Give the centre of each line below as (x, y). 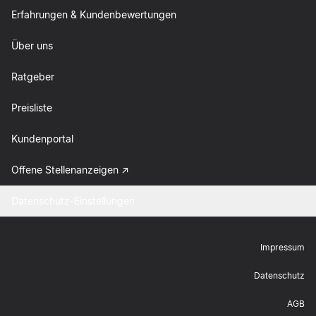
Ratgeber (33, 77)
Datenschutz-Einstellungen (73, 201)
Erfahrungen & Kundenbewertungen (94, 14)
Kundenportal (42, 139)
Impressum (282, 247)
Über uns (32, 45)
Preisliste (32, 108)
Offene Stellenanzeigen (65, 170)
